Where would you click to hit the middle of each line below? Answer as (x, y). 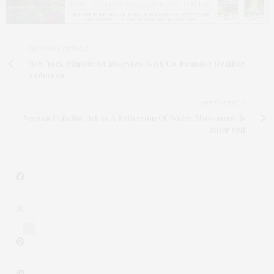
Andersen (46, 75)
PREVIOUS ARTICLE (58, 48)
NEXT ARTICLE (224, 103)
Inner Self (227, 130)
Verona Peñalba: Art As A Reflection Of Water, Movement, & (135, 118)
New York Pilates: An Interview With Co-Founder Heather (136, 64)
